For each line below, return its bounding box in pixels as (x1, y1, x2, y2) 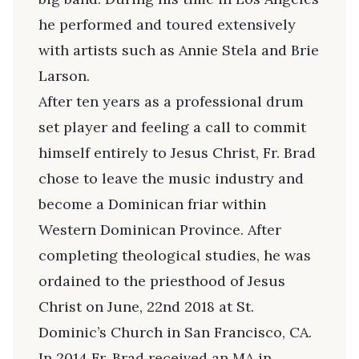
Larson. (38, 66, 90, 85)
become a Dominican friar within (38, 194, 266, 213)
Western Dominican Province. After (38, 220, 281, 239)
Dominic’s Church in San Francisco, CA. (38, 322, 312, 341)
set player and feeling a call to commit (38, 117, 306, 136)
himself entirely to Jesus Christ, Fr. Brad (38, 143, 316, 162)
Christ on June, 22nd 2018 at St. (38, 296, 254, 316)
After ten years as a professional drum (38, 91, 304, 111)
